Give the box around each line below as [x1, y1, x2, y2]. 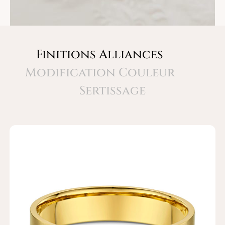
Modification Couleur [25, 65, 175, 81]
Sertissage [79, 83, 146, 99]
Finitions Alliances [36, 47, 163, 63]
